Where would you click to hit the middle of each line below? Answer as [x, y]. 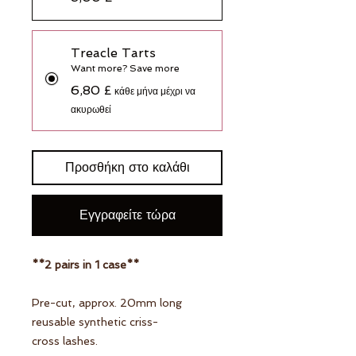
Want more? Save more [125, 68]
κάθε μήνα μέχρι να [155, 91]
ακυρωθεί [91, 110]
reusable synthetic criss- [95, 322]
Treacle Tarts [113, 53]
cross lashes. [65, 341]
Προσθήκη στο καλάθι [127, 167]
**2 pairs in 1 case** [85, 265]
